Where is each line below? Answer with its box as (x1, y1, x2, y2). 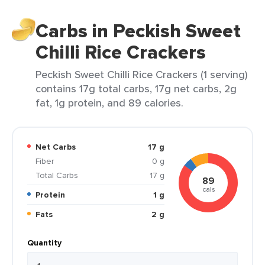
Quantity (27, 237, 62, 248)
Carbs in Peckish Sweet (35, 17, 241, 45)
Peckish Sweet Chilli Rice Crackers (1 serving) (35, 67, 247, 82)
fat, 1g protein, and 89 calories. (35, 95, 183, 110)
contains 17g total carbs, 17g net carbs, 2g (35, 81, 237, 96)
